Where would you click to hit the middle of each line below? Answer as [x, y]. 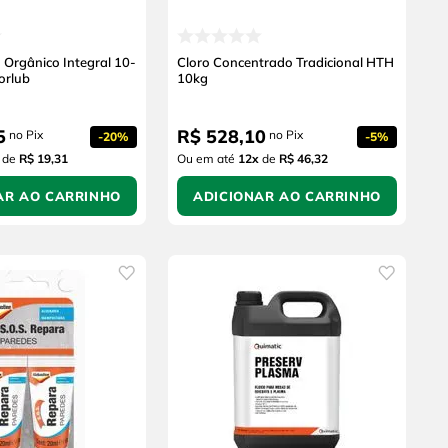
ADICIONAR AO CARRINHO [287, 195]
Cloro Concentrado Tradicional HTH [285, 61]
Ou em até [207, 158]
